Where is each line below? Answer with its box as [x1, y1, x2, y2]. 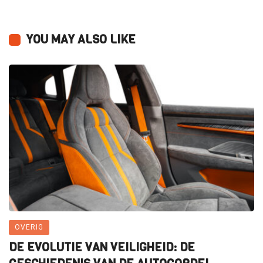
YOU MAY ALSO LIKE [26, 32, 136, 48]
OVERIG [15, 223, 43, 232]
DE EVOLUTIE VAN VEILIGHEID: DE [9, 240, 195, 256]
